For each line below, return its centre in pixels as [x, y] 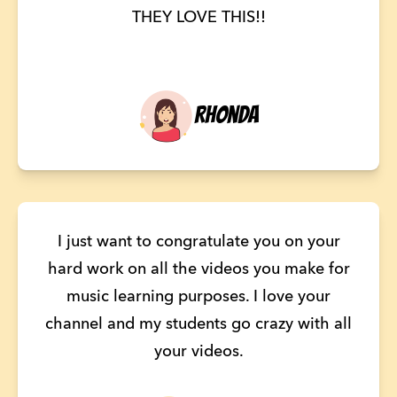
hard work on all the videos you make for [198, 270]
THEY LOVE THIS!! [198, 18]
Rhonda [226, 115]
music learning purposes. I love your [198, 297]
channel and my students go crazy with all [198, 325]
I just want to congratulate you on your [198, 242]
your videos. [198, 352]
